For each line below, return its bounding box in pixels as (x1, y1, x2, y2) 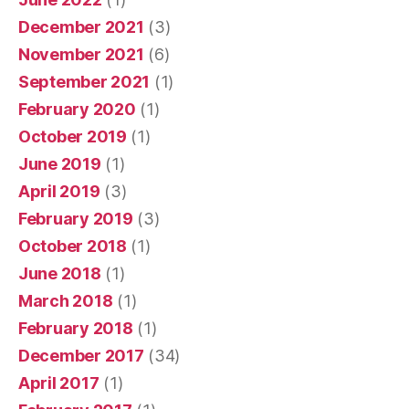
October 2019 (18, 126, 127, 146)
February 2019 (18, 208, 133, 228)
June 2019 (18, 153, 101, 173)
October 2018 (18, 236, 127, 256)
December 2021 (18, 16, 144, 37)
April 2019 (18, 181, 100, 201)
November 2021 (18, 44, 144, 64)
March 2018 (18, 290, 113, 310)
